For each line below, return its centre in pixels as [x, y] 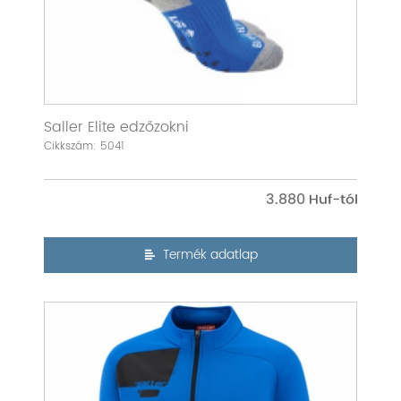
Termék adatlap [210, 255]
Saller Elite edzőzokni [116, 128]
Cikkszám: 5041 [84, 147]
